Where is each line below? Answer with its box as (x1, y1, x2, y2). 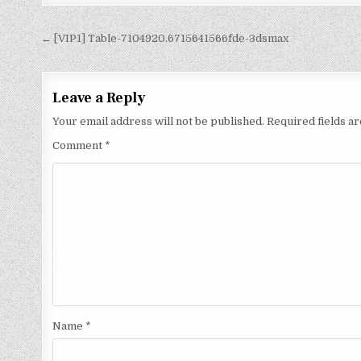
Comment (52, 139, 106, 151)
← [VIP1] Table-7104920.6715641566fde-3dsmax (41, 32, 289, 44)
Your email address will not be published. (52, 115, 265, 127)
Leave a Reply (52, 89, 146, 107)
